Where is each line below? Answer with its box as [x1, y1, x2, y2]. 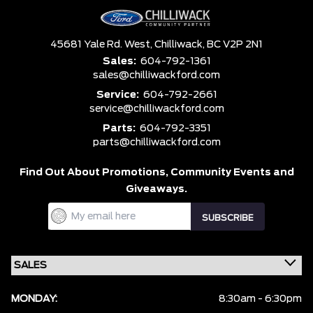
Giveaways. [126, 184, 187, 195]
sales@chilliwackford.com [93, 71, 220, 81]
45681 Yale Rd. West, [50, 40, 154, 50]
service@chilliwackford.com [89, 104, 224, 115]
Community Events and [170, 168, 294, 178]
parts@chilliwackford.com [92, 138, 221, 148]
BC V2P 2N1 [207, 40, 263, 50]
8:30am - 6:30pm [219, 294, 302, 305]
